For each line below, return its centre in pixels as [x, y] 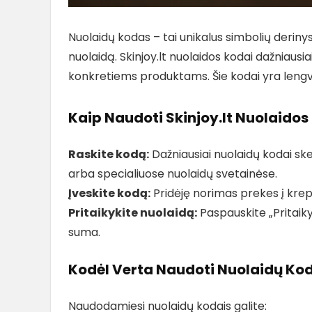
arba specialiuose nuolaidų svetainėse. [173, 173]
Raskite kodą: [109, 154]
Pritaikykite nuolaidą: [133, 212]
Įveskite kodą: [109, 193]
